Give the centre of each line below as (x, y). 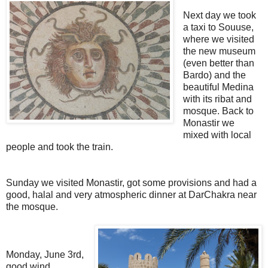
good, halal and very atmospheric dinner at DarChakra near (131, 195)
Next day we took (219, 16)
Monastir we (208, 123)
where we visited (218, 39)
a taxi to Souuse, (218, 28)
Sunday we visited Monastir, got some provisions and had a (131, 183)
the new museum (219, 51)
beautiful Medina (218, 87)
